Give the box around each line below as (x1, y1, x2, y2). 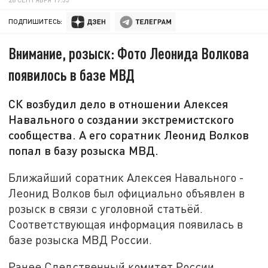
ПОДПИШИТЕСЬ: (8, 17, 63, 26)
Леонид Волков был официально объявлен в (8, 185, 245, 200)
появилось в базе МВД (8, 65, 135, 84)
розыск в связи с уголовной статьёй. (8, 201, 203, 215)
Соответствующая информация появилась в (8, 217, 243, 231)
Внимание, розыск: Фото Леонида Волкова (8, 44, 249, 63)
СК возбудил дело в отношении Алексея (8, 96, 229, 111)
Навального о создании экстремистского (8, 112, 234, 127)
